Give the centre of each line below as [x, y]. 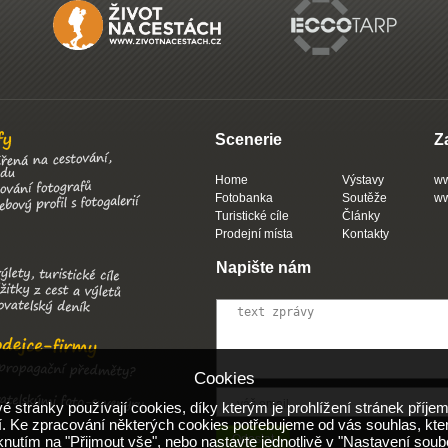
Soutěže [364, 198]
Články [361, 216]
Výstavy [363, 180]
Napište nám [263, 267]
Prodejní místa [254, 234]
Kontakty [365, 234]
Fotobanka [244, 198]
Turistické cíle [252, 216]
